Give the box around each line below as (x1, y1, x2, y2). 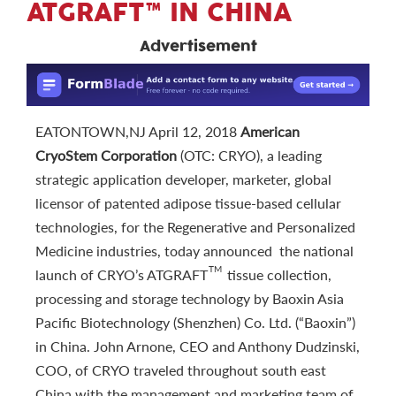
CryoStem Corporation (35, 146, 177, 164)
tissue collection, (224, 265, 331, 283)
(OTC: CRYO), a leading (177, 146, 322, 164)
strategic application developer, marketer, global (35, 170, 331, 187)
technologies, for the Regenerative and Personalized (35, 217, 355, 235)
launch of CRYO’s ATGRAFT (35, 265, 208, 283)
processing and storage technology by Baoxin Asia (35, 289, 344, 307)
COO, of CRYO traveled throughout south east (35, 361, 326, 378)
